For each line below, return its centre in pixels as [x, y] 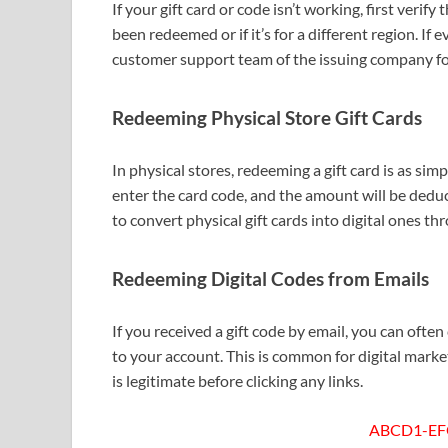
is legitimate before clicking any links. [237, 381]
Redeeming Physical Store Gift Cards [267, 117]
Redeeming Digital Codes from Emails [270, 279]
